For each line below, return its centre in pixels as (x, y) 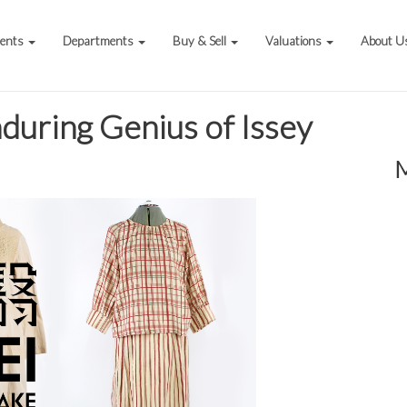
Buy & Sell (201, 41)
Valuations (295, 41)
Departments (100, 41)
